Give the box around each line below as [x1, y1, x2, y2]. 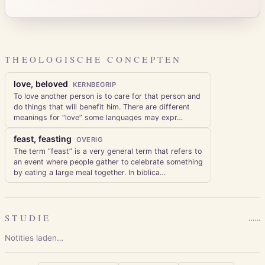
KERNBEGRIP [72, 80, 117, 89]
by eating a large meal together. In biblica [13, 168, 160, 177]
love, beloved [13, 78, 68, 89]
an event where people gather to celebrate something [13, 157, 203, 167]
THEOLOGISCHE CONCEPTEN [5, 53, 182, 66]
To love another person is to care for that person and [13, 91, 201, 101]
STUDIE [5, 212, 51, 224]
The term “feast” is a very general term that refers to [13, 147, 202, 156]
